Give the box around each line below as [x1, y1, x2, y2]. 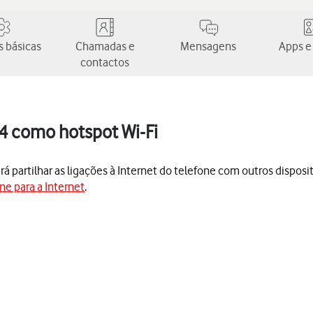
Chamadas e [75, 39, 135, 53]
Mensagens [180, 39, 236, 53]
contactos [80, 55, 129, 69]
